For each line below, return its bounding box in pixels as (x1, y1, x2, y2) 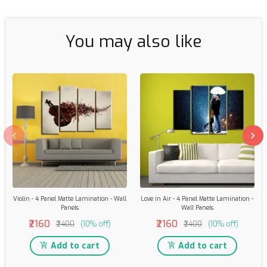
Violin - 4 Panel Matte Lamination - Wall (13, 194, 126, 203)
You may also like (65, 30, 202, 53)
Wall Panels (181, 203, 213, 212)
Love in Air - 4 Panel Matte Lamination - (141, 194, 254, 203)
